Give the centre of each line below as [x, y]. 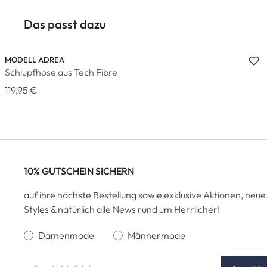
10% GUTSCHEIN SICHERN [79, 171]
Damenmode [66, 235]
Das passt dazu [65, 24]
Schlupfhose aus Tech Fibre [61, 72]
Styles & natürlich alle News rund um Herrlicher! [122, 209]
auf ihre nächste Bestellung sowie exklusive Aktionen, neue [145, 195]
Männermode [156, 235]
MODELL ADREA [34, 60]
